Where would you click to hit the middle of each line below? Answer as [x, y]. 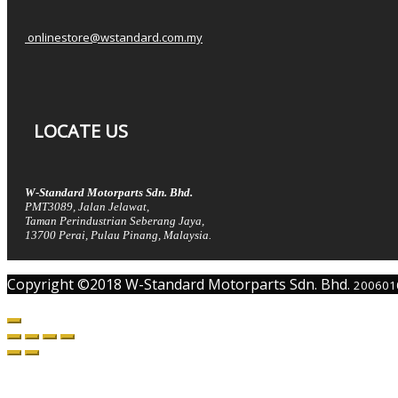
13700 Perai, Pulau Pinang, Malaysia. [118, 235]
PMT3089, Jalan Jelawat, [87, 207]
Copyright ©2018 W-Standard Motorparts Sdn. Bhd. [180, 285]
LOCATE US [81, 131]
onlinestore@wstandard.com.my [114, 38]
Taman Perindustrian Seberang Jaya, [115, 221]
